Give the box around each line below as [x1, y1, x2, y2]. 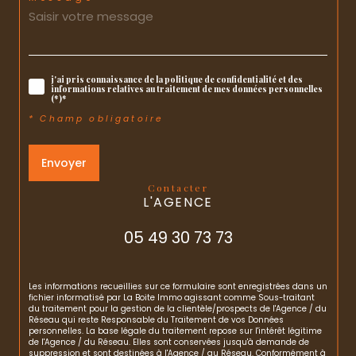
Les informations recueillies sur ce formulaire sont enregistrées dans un [29, 281, 327, 292]
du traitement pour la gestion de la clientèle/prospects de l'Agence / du [29, 303, 327, 314]
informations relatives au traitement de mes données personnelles [51, 83, 323, 95]
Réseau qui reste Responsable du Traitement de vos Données [29, 314, 284, 325]
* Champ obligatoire [29, 112, 164, 125]
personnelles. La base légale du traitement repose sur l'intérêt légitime [29, 325, 322, 336]
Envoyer [41, 154, 87, 171]
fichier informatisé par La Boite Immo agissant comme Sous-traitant [29, 292, 315, 303]
